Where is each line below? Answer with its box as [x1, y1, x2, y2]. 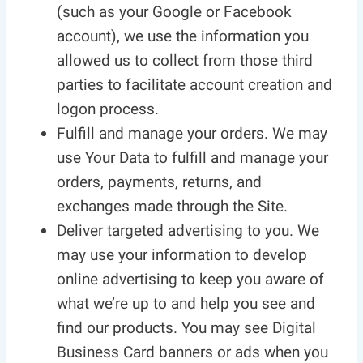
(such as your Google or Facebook [57, 2, 292, 21]
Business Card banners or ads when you [57, 343, 328, 361]
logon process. [57, 100, 159, 118]
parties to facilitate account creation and [57, 75, 332, 94]
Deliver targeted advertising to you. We [57, 221, 319, 240]
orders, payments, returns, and [57, 173, 262, 191]
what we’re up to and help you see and [57, 294, 315, 313]
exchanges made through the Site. [57, 197, 288, 216]
